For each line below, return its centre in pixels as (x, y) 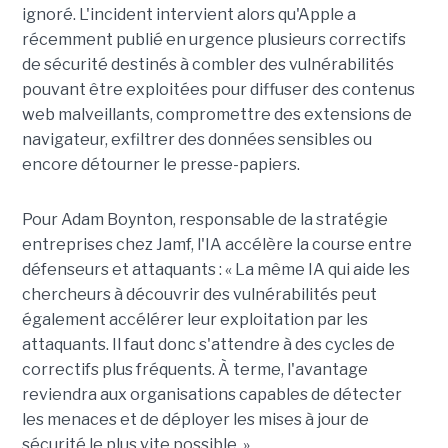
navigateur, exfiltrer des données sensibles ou (196, 139)
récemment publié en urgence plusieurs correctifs (213, 39)
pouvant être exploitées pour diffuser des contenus (218, 89)
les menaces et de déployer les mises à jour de (195, 419)
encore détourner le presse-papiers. (160, 164)
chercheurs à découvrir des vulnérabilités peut (199, 294)
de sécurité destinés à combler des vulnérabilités (207, 64)
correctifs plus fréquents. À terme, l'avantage (194, 369)
